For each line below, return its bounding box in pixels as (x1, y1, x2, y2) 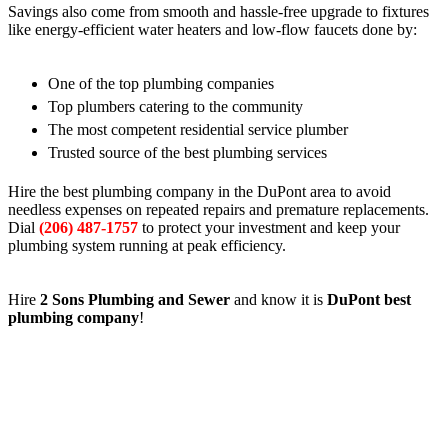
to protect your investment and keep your (138, 218, 400, 236)
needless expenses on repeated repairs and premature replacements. (8, 200, 429, 218)
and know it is (230, 290, 327, 308)
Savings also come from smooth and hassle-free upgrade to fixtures (8, 2, 429, 20)
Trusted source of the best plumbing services (48, 143, 327, 161)
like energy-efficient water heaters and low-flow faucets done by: (8, 20, 417, 38)
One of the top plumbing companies (48, 74, 274, 92)
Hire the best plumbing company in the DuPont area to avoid (8, 182, 391, 200)
